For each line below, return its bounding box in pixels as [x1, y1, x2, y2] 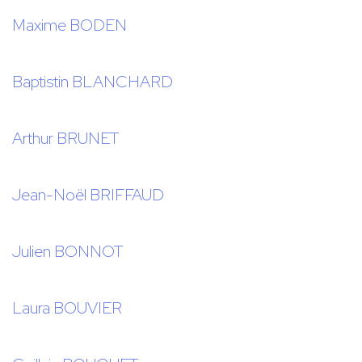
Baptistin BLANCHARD [12, 71, 173, 93]
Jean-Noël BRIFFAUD [12, 184, 164, 206]
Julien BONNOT [12, 241, 124, 263]
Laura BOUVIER [12, 297, 122, 319]
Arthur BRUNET [12, 128, 120, 149]
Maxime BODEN [12, 15, 127, 36]
